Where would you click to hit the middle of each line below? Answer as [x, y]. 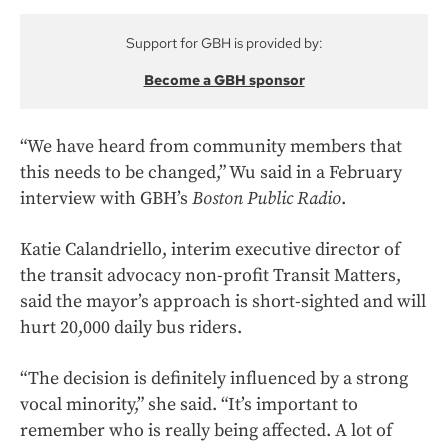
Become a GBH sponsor [224, 80]
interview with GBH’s [106, 199]
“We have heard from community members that [211, 147]
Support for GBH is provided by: [224, 43]
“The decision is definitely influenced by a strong [214, 379]
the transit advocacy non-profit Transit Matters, [210, 276]
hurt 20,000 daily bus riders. [131, 328]
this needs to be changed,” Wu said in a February [211, 173]
